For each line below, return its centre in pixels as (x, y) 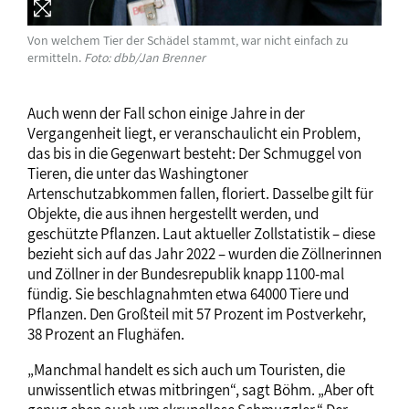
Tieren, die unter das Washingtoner (138, 173)
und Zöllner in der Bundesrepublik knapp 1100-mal (186, 273)
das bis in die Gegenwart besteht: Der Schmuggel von (194, 153)
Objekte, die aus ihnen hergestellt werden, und (173, 213)
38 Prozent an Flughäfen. (106, 334)
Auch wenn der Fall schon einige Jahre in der (166, 113)
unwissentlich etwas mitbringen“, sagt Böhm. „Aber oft (201, 389)
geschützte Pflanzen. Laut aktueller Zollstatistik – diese (201, 233)
